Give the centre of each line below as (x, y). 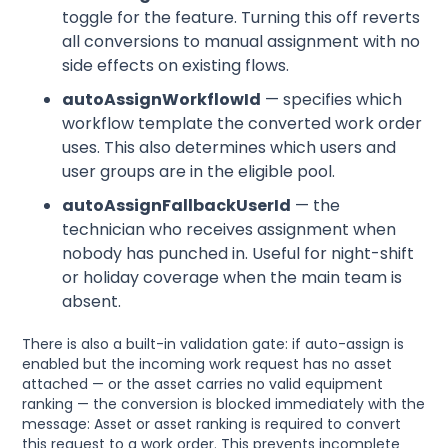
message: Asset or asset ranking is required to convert (212, 423)
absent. (92, 301)
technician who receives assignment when (229, 229)
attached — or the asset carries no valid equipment (203, 383)
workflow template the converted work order (242, 123)
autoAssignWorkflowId (162, 99)
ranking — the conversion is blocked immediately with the (224, 403)
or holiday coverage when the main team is (232, 277)
